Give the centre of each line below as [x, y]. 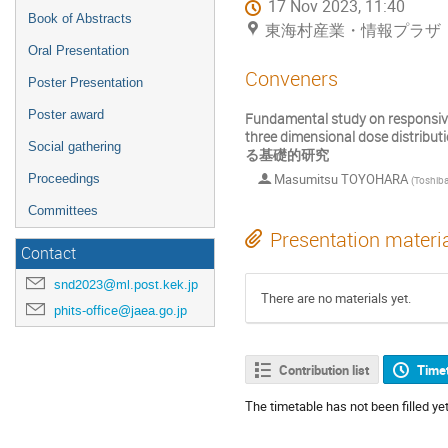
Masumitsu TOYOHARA [341, 179]
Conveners [291, 78]
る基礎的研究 [287, 154]
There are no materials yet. [336, 297]
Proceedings [64, 178]
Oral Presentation [78, 50]
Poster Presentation [85, 82]
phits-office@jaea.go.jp [120, 310]
